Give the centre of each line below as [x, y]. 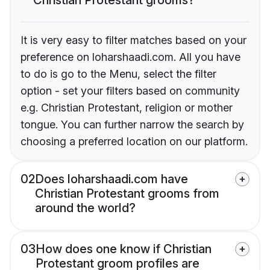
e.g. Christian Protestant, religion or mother [127, 107]
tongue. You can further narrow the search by [132, 124]
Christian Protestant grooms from [127, 193]
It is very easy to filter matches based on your [133, 40]
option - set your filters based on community [130, 90]
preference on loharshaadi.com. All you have [130, 57]
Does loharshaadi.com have [111, 179]
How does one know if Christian [124, 249]
